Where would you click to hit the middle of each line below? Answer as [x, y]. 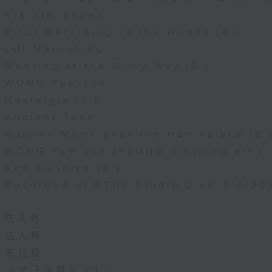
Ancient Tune [51, 117]
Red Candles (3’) [63, 168]
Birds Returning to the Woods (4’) [123, 32]
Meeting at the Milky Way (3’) [108, 66]
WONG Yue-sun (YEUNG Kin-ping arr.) [135, 151]
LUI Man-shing [55, 49]
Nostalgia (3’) [53, 100]
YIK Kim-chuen [55, 15]
